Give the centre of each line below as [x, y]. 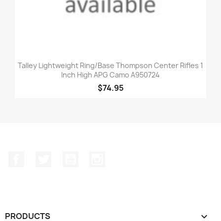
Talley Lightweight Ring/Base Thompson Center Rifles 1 [110, 65]
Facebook [42, 156]
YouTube [95, 156]
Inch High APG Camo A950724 [110, 74]
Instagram [125, 156]
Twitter [65, 156]
